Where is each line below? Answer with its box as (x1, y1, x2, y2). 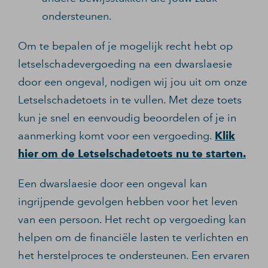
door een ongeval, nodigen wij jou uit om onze (18, 75, 247, 89)
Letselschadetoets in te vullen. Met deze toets (18, 93, 242, 106)
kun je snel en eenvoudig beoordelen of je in (18, 111, 236, 124)
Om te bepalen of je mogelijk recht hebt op (18, 39, 233, 53)
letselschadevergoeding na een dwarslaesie (18, 57, 232, 71)
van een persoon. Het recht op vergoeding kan (18, 213, 246, 226)
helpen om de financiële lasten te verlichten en (18, 231, 248, 244)
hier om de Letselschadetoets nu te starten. (18, 147, 246, 160)
